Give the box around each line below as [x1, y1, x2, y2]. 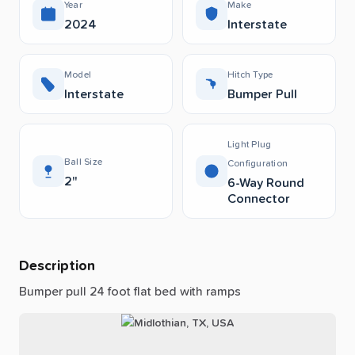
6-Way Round [227, 177, 304, 190]
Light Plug [227, 140, 272, 151]
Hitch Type [227, 71, 273, 81]
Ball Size [64, 158, 103, 168]
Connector [227, 193, 290, 206]
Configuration [227, 159, 288, 170]
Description [19, 259, 95, 274]
